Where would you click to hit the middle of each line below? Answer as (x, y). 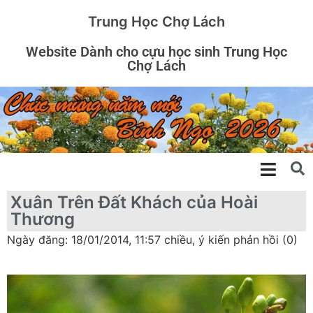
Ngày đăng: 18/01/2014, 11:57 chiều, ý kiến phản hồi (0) (152, 239)
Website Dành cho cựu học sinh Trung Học (156, 52)
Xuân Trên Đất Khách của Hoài (134, 202)
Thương (43, 219)
